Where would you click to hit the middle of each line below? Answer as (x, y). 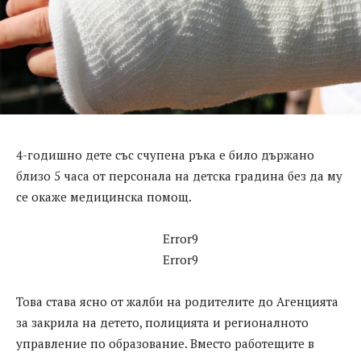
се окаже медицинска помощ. (104, 197)
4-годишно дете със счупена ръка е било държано (165, 155)
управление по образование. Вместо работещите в (165, 344)
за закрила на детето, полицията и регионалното (162, 323)
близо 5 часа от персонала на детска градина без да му (179, 176)
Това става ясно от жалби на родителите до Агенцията (177, 302)
